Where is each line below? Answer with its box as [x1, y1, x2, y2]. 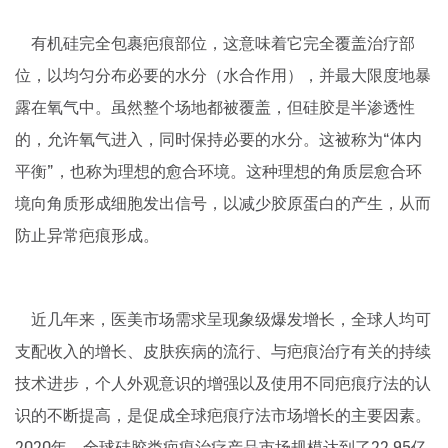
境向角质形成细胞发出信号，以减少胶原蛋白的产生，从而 [15, 194, 431, 213]
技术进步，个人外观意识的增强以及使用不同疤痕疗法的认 [15, 374, 431, 393]
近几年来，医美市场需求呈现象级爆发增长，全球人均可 [15, 310, 431, 329]
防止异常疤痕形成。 [15, 226, 159, 245]
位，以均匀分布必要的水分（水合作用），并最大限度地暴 [15, 66, 431, 85]
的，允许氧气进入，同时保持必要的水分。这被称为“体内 [15, 130, 422, 149]
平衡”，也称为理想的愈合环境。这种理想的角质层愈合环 [15, 162, 422, 181]
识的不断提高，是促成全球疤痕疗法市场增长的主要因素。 [15, 406, 431, 425]
